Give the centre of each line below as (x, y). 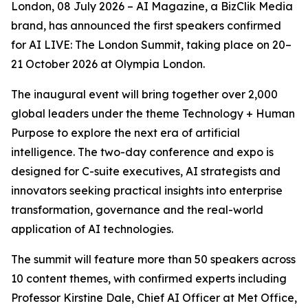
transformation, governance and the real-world (137, 210)
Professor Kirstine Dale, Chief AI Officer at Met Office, (154, 298)
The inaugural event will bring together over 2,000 (144, 94)
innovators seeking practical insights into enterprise (147, 190)
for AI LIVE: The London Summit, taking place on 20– (151, 45)
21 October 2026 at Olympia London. (108, 64)
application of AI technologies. (92, 229)
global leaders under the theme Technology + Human (153, 113)
